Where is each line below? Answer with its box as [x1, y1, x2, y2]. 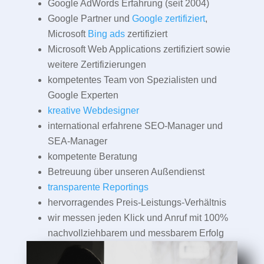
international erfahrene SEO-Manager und [47, 120, 223, 131]
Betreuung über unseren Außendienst [47, 166, 204, 177]
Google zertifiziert [131, 13, 205, 24]
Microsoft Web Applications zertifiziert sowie [47, 44, 230, 54]
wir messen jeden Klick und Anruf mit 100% [47, 212, 228, 223]
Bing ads [87, 28, 125, 39]
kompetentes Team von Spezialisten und [47, 74, 217, 85]
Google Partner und [47, 13, 132, 24]
